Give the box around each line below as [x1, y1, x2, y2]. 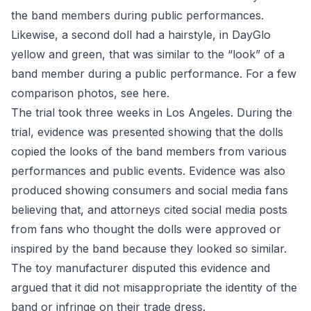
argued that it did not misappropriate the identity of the [11, 280, 297, 294]
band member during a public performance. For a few [11, 67, 296, 81]
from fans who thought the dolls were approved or [11, 222, 281, 236]
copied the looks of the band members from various [11, 144, 287, 158]
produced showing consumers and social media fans [11, 183, 288, 197]
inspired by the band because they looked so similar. [11, 242, 287, 255]
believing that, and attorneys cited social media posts [11, 203, 287, 217]
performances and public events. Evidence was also [11, 164, 285, 178]
